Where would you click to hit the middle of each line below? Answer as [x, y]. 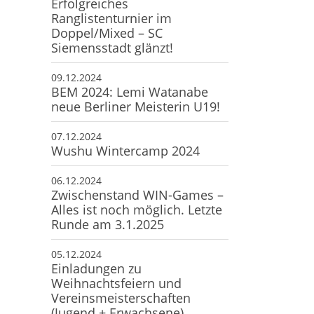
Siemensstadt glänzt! [112, 47]
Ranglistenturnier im [112, 18]
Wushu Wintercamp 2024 [126, 150]
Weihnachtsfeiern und [117, 283]
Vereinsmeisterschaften [121, 298]
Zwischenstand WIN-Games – [138, 194]
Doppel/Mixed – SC [107, 33]
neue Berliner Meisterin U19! [136, 106]
